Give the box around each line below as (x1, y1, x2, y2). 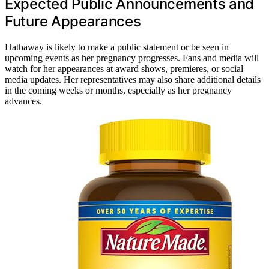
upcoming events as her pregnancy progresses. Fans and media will (5, 52, 259, 63)
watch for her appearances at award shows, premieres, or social (5, 63, 243, 74)
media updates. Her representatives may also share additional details (5, 74, 261, 85)
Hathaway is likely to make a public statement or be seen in (5, 41, 229, 52)
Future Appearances (5, 12, 141, 30)
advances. (5, 95, 42, 106)
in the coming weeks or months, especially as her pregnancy (5, 85, 232, 95)
